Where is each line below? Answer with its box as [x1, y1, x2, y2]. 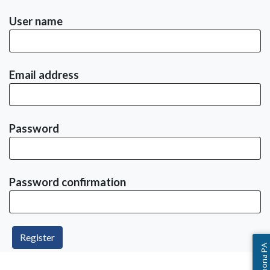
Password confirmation [9, 175, 126, 189]
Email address [9, 68, 79, 81]
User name [9, 14, 63, 28]
